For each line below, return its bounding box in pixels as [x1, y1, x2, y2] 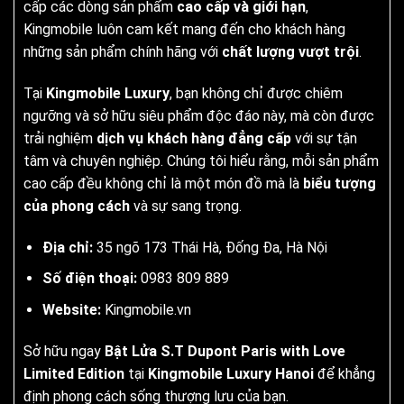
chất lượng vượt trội [222, 43, 359, 61]
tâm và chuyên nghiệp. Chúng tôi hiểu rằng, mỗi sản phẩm [23, 152, 379, 170]
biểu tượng [303, 175, 376, 192]
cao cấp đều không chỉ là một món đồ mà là [23, 175, 303, 192]
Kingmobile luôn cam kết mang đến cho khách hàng [23, 21, 345, 39]
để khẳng [314, 364, 375, 382]
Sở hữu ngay [23, 342, 105, 360]
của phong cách [23, 197, 130, 215]
